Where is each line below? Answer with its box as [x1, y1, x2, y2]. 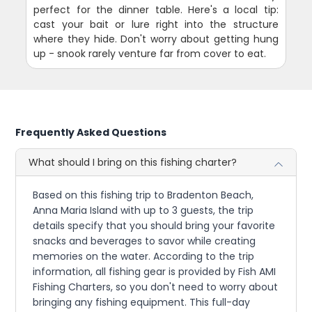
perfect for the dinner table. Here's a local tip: [33, 3, 279, 17]
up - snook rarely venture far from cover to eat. [33, 47, 267, 61]
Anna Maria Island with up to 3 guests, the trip [33, 203, 254, 218]
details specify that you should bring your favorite [33, 219, 276, 233]
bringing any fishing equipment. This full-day [33, 295, 251, 310]
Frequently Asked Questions [15, 125, 167, 140]
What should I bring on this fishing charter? [29, 155, 237, 170]
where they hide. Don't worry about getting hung [33, 32, 279, 47]
